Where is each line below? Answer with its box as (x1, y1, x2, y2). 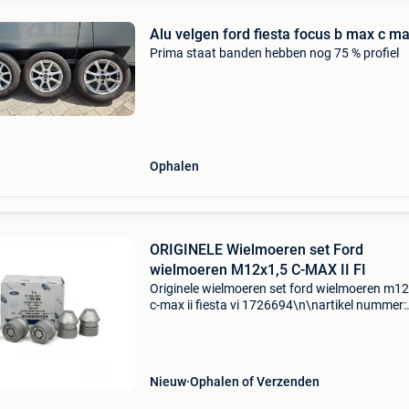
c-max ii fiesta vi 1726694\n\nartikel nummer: (149, 298, 406, 312)
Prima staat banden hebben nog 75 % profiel (149, 46, 399, 60)
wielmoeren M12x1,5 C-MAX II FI (149, 261, 366, 278)
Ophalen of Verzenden (189, 374, 320, 389)
